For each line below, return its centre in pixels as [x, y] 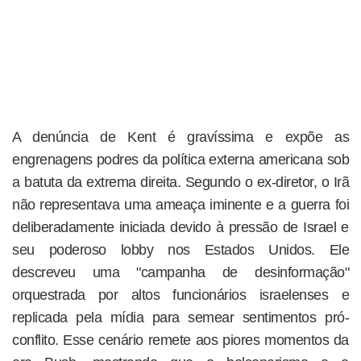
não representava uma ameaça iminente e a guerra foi [180, 205]
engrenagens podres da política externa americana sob [180, 160]
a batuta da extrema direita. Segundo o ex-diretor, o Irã [180, 183]
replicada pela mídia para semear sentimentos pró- [180, 318]
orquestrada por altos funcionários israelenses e [180, 295]
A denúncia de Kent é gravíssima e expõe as [180, 137]
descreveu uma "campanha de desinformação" [180, 273]
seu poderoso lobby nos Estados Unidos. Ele [180, 250]
